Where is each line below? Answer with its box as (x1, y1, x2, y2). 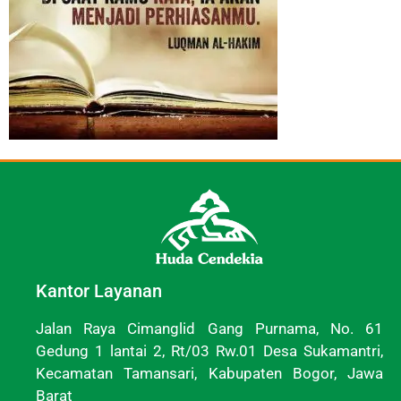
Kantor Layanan (36, 280, 162, 303)
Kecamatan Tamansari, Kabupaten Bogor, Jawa (36, 364, 383, 383)
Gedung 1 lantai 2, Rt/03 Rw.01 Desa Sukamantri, (36, 342, 383, 361)
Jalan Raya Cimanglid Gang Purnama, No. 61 (36, 320, 383, 338)
